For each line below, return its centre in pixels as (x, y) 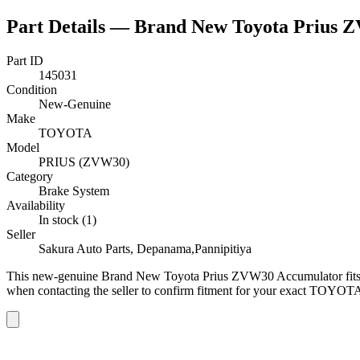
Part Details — (70, 26)
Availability (36, 205)
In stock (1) (67, 219)
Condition (32, 89)
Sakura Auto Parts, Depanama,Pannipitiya (145, 248)
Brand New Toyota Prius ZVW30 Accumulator (222, 276)
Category (30, 176)
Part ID (25, 60)
